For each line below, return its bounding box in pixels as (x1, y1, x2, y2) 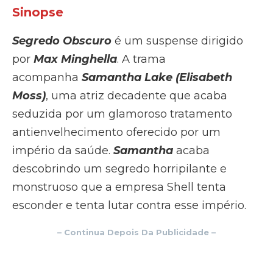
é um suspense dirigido (112, 34, 243, 48)
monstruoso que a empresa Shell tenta (12, 180, 226, 194)
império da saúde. (12, 144, 113, 158)
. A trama (117, 52, 166, 66)
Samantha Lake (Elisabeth (82, 71, 232, 85)
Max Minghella (34, 52, 117, 66)
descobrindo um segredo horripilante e (12, 162, 227, 176)
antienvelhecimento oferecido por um (12, 126, 221, 140)
